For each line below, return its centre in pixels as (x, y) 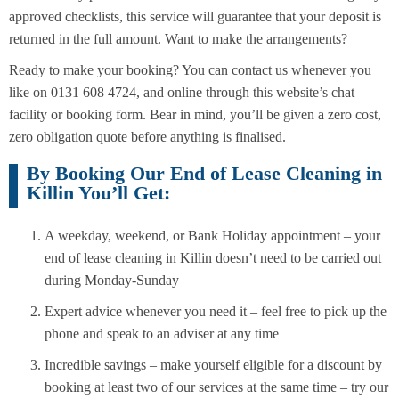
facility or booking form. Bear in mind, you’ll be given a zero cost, (195, 114)
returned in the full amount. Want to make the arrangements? (178, 38)
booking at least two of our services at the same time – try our (216, 387)
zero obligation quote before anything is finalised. (147, 136)
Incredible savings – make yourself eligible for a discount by (213, 365)
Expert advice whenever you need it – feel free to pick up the (216, 312)
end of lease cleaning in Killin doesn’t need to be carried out (213, 258)
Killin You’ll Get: (98, 193)
